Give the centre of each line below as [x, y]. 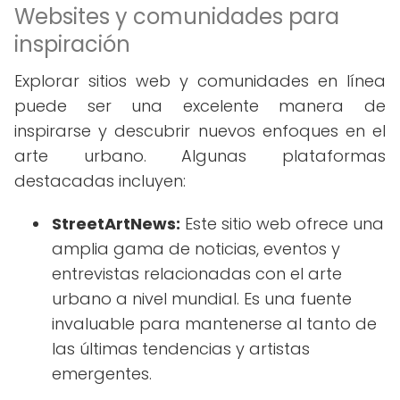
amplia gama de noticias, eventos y [196, 249]
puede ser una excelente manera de [200, 106]
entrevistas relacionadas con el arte [197, 274]
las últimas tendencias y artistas [181, 349]
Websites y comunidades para [177, 17]
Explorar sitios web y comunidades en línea [200, 81]
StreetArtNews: [116, 224]
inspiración [72, 44]
